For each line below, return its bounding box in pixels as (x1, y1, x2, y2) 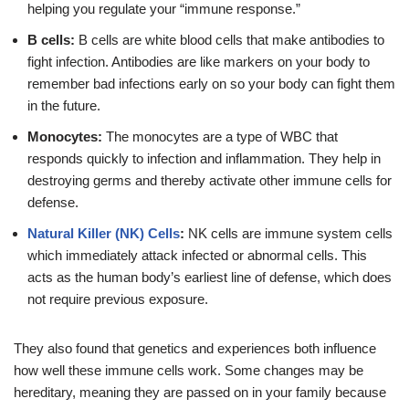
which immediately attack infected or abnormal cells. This (27, 247, 367, 263)
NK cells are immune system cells (188, 225, 393, 241)
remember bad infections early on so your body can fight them (27, 76, 395, 91)
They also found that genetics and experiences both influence (14, 341, 376, 356)
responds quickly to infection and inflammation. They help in (27, 151, 381, 166)
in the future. (27, 98, 100, 113)
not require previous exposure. (27, 291, 208, 307)
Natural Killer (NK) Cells (27, 225, 180, 241)
